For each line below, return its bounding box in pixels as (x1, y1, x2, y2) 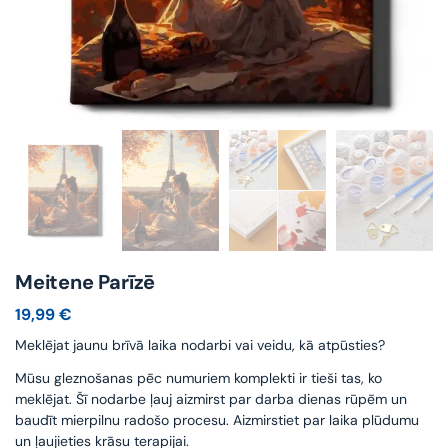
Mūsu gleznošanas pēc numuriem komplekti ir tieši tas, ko (15, 368, 382, 387)
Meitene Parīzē (15, 269, 156, 296)
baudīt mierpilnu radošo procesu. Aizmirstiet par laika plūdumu (15, 410, 419, 429)
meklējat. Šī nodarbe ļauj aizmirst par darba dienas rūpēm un (15, 389, 407, 408)
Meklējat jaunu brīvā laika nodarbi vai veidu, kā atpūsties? (15, 335, 385, 354)
